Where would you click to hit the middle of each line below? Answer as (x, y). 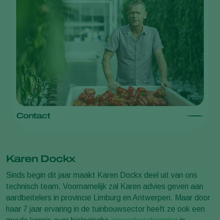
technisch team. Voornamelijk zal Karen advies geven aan (105, 187)
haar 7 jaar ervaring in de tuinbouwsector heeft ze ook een (105, 209)
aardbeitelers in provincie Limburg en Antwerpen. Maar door (108, 198)
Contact (33, 116)
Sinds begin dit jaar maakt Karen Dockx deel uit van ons (102, 175)
